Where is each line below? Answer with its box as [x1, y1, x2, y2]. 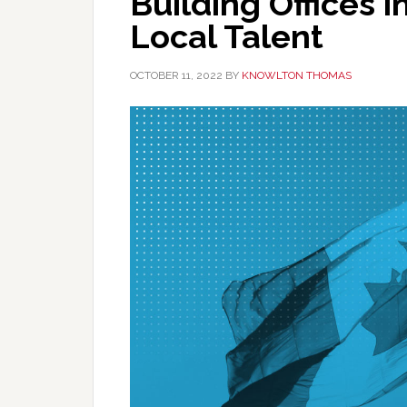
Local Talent [130, 17, 323, 55]
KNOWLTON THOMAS [242, 69, 352, 82]
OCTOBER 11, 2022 [130, 69, 223, 82]
